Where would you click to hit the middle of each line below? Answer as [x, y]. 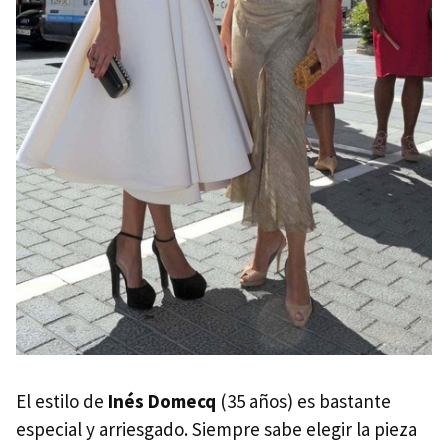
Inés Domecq [162, 400]
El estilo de [62, 400]
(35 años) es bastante [303, 400]
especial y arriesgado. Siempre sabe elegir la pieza [216, 428]
